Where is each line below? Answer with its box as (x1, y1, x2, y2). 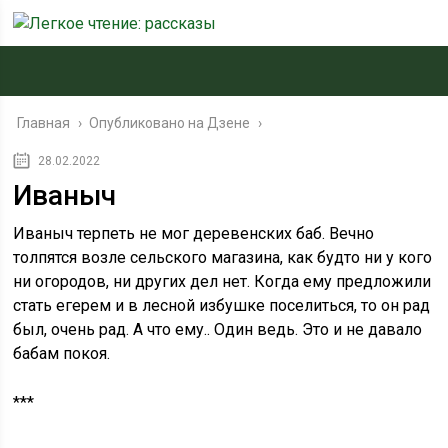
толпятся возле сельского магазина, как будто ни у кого (13, 248, 433, 267)
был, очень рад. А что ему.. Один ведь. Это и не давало (13, 320, 423, 339)
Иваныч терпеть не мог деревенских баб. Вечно (13, 224, 375, 243)
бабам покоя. (13, 344, 111, 363)
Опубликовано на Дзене (89, 115, 251, 131)
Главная (17, 115, 71, 131)
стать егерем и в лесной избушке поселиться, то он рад (13, 296, 431, 315)
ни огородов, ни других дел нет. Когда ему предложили (13, 272, 432, 291)
